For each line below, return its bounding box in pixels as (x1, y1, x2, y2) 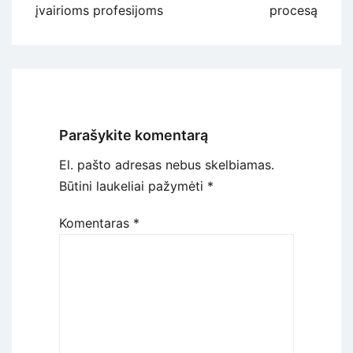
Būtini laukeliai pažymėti (59, 178, 207, 195)
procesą (269, 2, 318, 19)
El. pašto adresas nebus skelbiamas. (59, 157, 274, 173)
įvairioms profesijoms (35, 2, 163, 19)
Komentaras (59, 215, 133, 232)
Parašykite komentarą (59, 127, 208, 144)
